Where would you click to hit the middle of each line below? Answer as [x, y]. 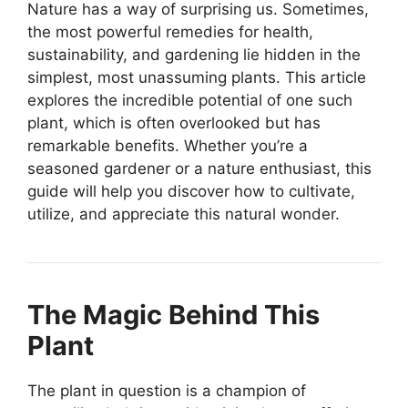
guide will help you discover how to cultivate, [191, 191]
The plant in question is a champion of [167, 390]
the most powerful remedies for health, [170, 31]
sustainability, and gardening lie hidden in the [194, 54]
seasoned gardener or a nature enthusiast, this [199, 168]
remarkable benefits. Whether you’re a [168, 145]
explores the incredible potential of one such [190, 100]
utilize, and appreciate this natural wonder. [184, 214]
